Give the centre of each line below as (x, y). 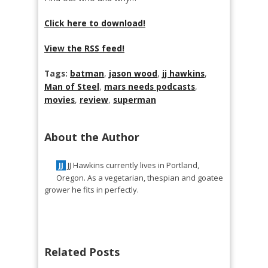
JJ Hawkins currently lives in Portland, (133, 165)
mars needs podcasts (150, 86)
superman (135, 100)
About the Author (92, 137)
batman (87, 73)
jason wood (133, 73)
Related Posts (82, 252)
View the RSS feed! (84, 48)
